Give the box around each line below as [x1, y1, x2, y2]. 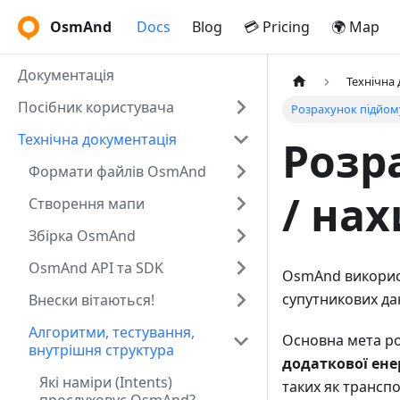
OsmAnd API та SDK [29, 258, 163, 278]
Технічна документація [18, 129, 177, 149]
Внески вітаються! [29, 290, 154, 310]
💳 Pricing [244, 17, 310, 37]
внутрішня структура [29, 340, 174, 360]
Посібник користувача [18, 97, 174, 117]
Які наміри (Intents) [39, 372, 172, 392]
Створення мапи [29, 194, 145, 213]
